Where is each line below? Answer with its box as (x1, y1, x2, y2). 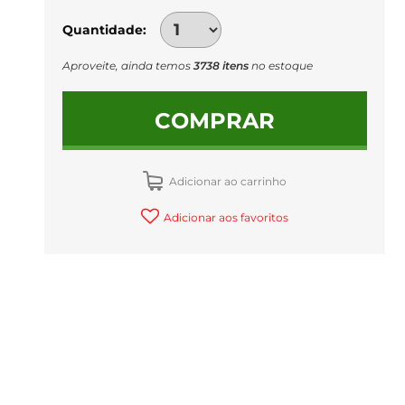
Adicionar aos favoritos (164, 211, 288, 224)
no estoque (249, 59, 313, 72)
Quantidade (62, 22, 143, 38)
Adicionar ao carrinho (166, 174, 287, 188)
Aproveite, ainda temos (62, 59, 193, 72)
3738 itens (193, 59, 249, 72)
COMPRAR (155, 108, 275, 134)
